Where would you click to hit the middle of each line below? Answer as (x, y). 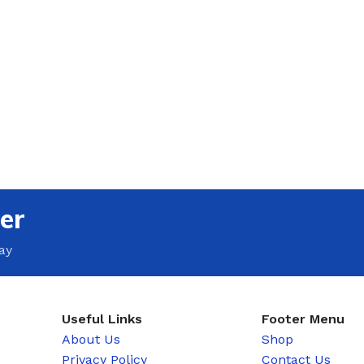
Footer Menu (303, 318)
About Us (91, 339)
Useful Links (102, 318)
